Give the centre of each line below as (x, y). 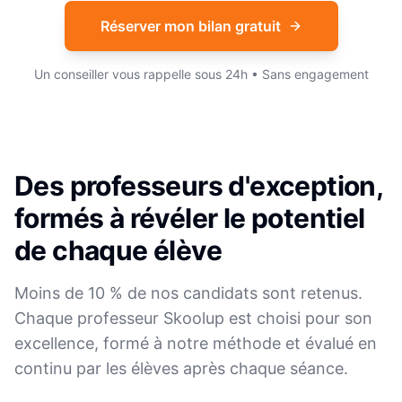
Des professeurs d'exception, (199, 186)
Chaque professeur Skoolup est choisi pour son (193, 318)
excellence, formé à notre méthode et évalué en (196, 343)
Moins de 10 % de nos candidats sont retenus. (188, 293)
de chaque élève (118, 250)
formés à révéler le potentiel (190, 218)
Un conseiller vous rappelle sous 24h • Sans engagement (201, 74)
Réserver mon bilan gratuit (190, 26)
